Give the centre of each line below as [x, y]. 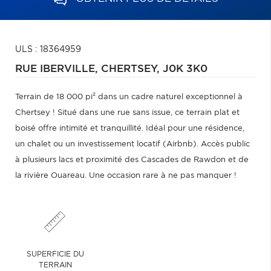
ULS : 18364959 [48, 50]
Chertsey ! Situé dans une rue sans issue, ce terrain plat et [127, 113]
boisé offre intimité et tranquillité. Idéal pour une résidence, [130, 129]
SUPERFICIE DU [55, 254]
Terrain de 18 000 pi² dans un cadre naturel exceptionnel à [129, 97]
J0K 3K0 [185, 69]
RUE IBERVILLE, [58, 69]
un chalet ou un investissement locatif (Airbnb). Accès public [132, 144]
